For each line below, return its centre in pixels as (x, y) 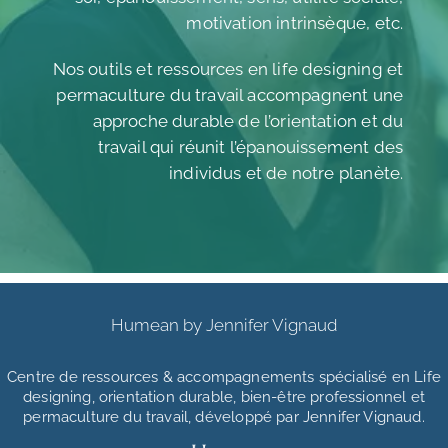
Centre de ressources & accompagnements (163, 377)
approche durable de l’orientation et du (248, 120)
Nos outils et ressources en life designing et (228, 68)
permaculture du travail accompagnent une (230, 94)
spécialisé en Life (379, 377)
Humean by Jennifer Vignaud (224, 325)
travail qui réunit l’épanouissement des (250, 146)
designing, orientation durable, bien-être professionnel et (224, 397)
